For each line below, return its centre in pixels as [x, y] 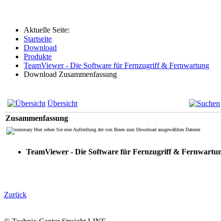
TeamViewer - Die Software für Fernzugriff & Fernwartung [116, 65]
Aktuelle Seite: [49, 30]
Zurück [15, 194]
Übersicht [62, 103]
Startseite [38, 38]
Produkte [38, 56]
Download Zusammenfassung [70, 74]
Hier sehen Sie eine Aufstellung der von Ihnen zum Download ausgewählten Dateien [116, 129]
